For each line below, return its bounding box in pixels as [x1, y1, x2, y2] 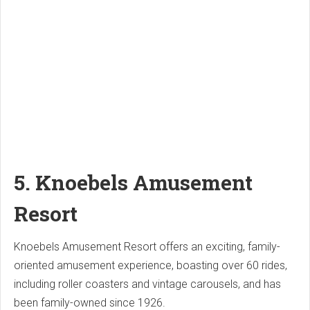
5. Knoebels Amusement [14, 169, 253, 197]
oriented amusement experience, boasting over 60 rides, [14, 259, 287, 273]
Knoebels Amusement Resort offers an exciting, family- [14, 240, 280, 254]
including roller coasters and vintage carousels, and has [14, 277, 281, 291]
